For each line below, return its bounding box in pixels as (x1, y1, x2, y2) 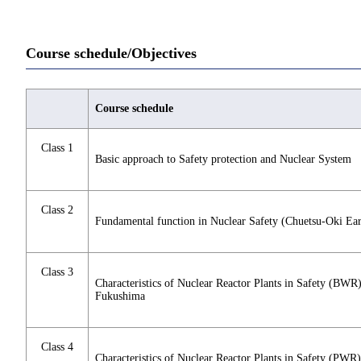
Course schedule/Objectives (26, 44, 197, 61)
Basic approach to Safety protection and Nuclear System (95, 153, 351, 166)
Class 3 (41, 266, 73, 279)
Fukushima (95, 290, 145, 303)
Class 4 (41, 341, 73, 354)
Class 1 (41, 142, 73, 155)
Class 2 (41, 204, 73, 217)
